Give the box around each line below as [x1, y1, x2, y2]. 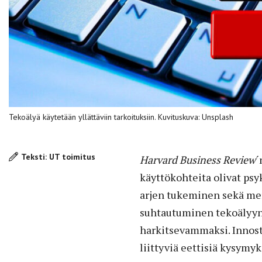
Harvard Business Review [140, 152, 256, 167]
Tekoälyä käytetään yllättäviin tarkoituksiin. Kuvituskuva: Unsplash [9, 111, 233, 122]
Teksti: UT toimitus [21, 151, 95, 162]
